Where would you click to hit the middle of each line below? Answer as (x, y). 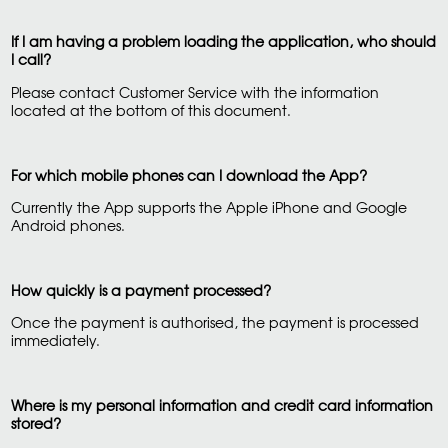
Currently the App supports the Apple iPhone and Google (208, 207)
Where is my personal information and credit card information (221, 404)
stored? (39, 422)
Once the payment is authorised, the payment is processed (214, 322)
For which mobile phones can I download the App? (192, 174)
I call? (34, 59)
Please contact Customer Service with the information (194, 91)
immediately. (55, 340)
